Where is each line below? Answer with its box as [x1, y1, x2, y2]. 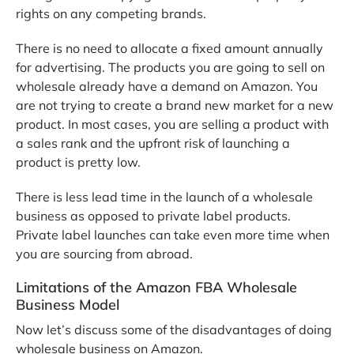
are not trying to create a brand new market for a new [16, 96, 333, 113]
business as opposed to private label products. [16, 207, 291, 224]
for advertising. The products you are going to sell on [16, 58, 325, 75]
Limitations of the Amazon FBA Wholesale [16, 277, 297, 296]
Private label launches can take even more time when [16, 226, 330, 243]
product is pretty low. [16, 153, 144, 170]
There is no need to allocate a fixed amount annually [16, 40, 323, 56]
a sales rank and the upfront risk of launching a [16, 134, 290, 151]
